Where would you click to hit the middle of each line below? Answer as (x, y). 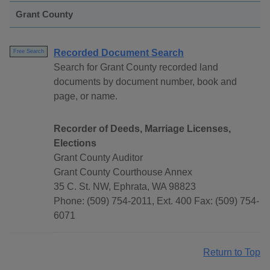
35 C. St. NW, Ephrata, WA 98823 (125, 187)
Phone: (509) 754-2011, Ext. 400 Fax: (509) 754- (156, 201)
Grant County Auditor (98, 158)
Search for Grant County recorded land (136, 67)
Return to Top (232, 253)
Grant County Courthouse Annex (123, 172)
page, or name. (86, 96)
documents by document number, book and (145, 82)
